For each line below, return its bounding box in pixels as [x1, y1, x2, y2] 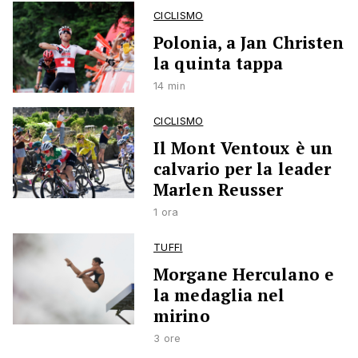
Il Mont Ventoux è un [153, 137, 333, 160]
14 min [153, 80, 185, 93]
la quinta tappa [153, 52, 284, 75]
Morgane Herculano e [153, 263, 334, 286]
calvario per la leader [153, 157, 332, 181]
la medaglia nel [153, 284, 285, 307]
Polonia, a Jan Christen [153, 31, 344, 54]
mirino [153, 304, 210, 328]
